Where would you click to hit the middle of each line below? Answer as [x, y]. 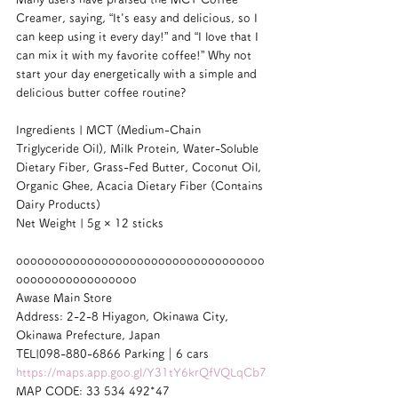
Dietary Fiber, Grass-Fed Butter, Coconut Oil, [140, 167]
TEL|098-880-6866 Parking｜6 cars [112, 354]
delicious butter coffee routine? [101, 93]
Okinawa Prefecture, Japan [88, 335]
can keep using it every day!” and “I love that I [139, 37]
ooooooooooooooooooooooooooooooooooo [140, 261]
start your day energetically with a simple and [138, 74]
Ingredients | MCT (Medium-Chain [110, 130]
